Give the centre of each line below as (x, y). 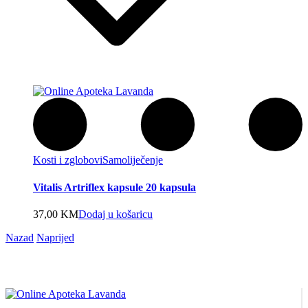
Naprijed (55, 237)
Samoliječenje (133, 160)
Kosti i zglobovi (68, 160)
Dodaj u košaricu (115, 214)
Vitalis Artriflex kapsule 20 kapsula (114, 187)
